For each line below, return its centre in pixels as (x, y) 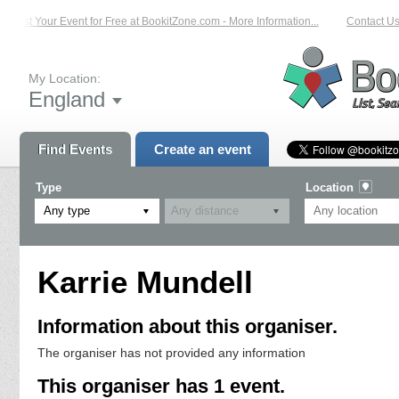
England (67, 99)
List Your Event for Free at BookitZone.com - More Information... (158, 21)
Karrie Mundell (145, 281)
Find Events (75, 149)
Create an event (202, 149)
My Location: (65, 78)
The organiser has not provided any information (171, 353)
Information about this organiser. (187, 327)
